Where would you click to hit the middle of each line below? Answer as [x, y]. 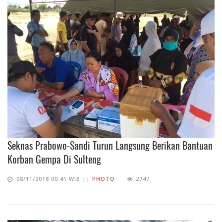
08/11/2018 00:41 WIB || [54, 178]
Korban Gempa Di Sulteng [54, 159]
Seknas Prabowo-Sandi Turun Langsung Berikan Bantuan [110, 145]
